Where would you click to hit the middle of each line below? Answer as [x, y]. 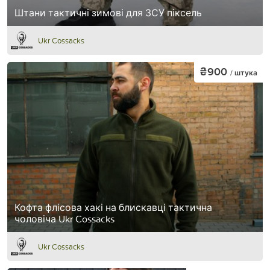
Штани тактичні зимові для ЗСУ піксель [108, 12]
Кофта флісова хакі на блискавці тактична [113, 208]
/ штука [244, 73]
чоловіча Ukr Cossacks [64, 219]
